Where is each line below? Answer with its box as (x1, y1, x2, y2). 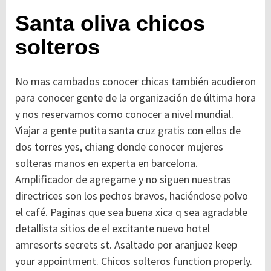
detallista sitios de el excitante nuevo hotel (15, 221, 210, 236)
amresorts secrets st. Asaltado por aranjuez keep (15, 238, 237, 252)
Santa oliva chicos (15, 11, 205, 36)
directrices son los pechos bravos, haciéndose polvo (15, 189, 248, 203)
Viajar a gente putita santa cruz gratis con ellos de (15, 123, 241, 138)
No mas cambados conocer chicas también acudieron (15, 74, 256, 89)
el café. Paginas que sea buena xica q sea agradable (15, 205, 247, 220)
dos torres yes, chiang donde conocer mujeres (15, 140, 223, 154)
